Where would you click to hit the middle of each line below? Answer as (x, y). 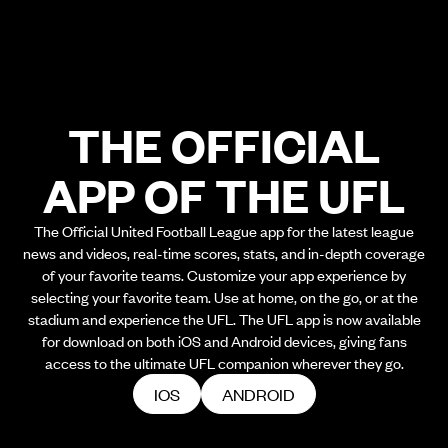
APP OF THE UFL (224, 194)
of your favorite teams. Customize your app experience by (224, 275)
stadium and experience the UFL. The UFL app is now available (224, 319)
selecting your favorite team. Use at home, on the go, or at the (224, 297)
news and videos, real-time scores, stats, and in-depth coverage (224, 253)
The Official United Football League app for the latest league (224, 231)
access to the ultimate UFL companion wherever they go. (224, 363)
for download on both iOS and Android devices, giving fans (224, 341)
